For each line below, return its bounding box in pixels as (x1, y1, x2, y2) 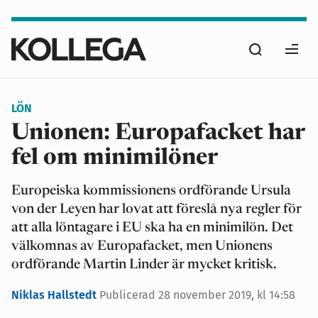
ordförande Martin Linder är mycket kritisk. (11, 258, 277, 272)
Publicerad (99, 288, 158, 302)
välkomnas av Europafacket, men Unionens (11, 240, 273, 253)
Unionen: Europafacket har (11, 122, 305, 145)
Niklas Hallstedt (11, 288, 99, 302)
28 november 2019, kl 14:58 (158, 288, 295, 302)
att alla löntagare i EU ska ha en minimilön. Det (11, 221, 293, 235)
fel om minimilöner (11, 147, 218, 170)
